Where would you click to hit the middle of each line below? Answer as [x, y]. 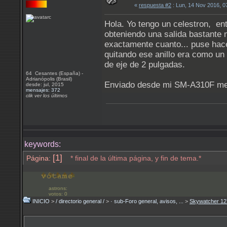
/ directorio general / [80, 201]
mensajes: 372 [43, 90]
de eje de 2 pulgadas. [145, 65]
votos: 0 [58, 194]
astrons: [58, 188]
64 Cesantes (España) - [54, 73]
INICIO [41, 201]
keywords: [43, 144]
